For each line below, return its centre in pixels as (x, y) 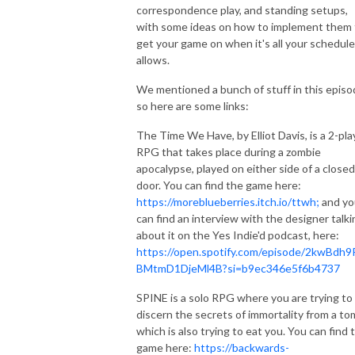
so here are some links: (193, 105)
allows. (153, 59)
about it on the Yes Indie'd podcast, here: (238, 235)
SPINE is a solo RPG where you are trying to (244, 297)
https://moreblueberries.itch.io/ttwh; (228, 201)
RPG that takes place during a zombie (229, 151)
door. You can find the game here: (219, 185)
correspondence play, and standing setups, (242, 10)
